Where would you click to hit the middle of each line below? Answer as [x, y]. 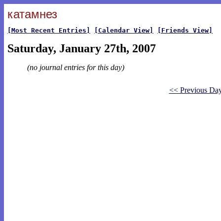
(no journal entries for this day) [76, 67]
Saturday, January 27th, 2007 [82, 48]
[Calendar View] [124, 30]
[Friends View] [185, 30]
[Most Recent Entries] [49, 30]
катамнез [32, 14]
